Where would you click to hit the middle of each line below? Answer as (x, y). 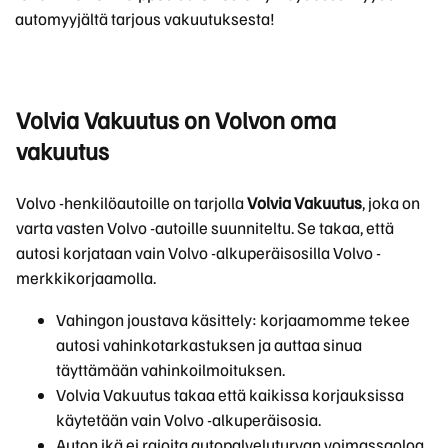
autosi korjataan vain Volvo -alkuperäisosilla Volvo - (198, 252)
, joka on (391, 202)
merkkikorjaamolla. (86, 277)
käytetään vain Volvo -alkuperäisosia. (188, 419)
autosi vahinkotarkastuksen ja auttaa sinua (209, 344)
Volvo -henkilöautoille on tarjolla (131, 202)
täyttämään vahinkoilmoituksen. (170, 369)
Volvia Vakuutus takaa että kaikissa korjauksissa (230, 394)
